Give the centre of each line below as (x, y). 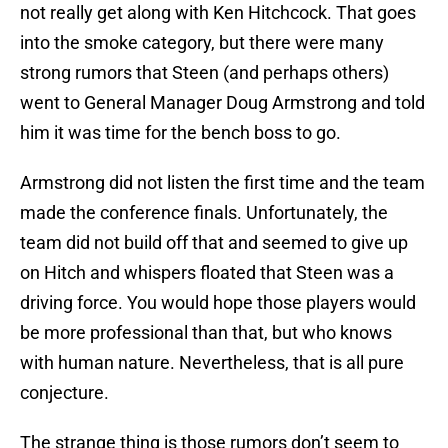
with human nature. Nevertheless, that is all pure (212, 363)
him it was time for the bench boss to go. (180, 133)
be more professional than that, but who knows (206, 333)
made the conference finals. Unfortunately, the (204, 213)
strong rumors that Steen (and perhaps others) (204, 73)
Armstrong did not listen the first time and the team (222, 183)
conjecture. (64, 393)
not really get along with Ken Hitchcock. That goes (218, 13)
